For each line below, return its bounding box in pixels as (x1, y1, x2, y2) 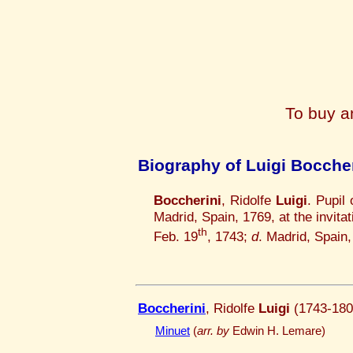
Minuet (155, 325, 190, 338)
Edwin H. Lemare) (229, 325, 325, 338)
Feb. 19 (154, 228, 198, 244)
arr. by (197, 325, 229, 338)
